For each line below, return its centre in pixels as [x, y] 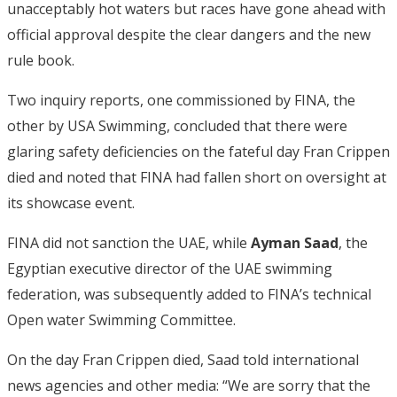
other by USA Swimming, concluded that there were [177, 125]
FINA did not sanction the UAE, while [129, 242]
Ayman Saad [295, 242]
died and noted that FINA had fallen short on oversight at [197, 177]
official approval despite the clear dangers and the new [189, 34]
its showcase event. [71, 202]
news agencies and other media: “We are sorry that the [189, 385]
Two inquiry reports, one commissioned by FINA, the [181, 100]
